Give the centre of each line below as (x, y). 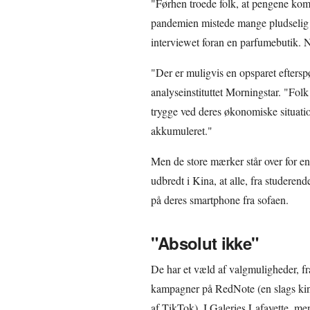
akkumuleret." (181, 130)
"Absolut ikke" (204, 243)
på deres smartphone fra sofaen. (219, 199)
